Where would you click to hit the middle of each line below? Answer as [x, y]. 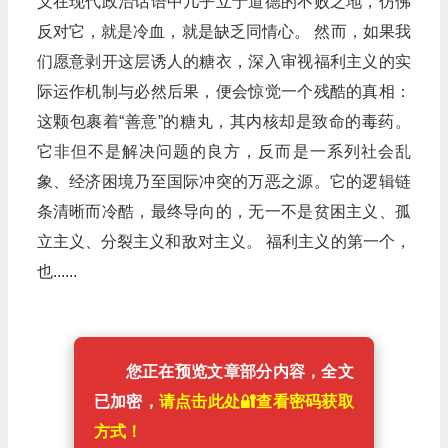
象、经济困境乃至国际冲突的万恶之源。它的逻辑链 [223, 181]
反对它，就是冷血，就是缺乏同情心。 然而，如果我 [223, 31]
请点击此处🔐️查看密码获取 [256, 401]
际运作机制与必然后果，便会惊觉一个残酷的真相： [223, 91]
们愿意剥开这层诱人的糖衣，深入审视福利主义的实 [223, 61]
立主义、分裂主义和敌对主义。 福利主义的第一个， [223, 241]
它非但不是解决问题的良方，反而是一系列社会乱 [223, 151]
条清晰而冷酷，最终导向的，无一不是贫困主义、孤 [223, 211]
